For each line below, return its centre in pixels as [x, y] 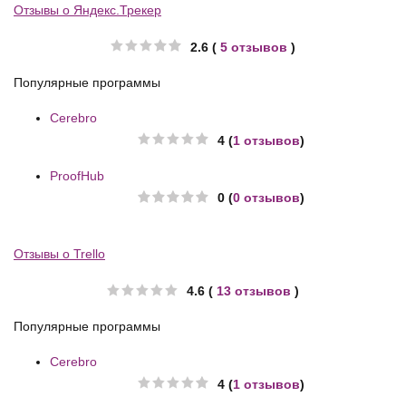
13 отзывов [254, 291]
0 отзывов [266, 198]
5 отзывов [254, 47]
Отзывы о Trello [59, 254]
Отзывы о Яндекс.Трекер [87, 10]
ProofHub [77, 175]
